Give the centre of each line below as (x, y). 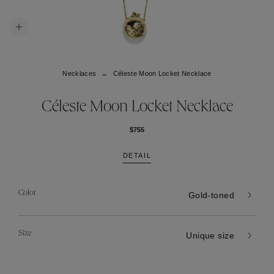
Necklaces (80, 73)
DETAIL (137, 155)
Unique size (210, 235)
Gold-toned (211, 195)
